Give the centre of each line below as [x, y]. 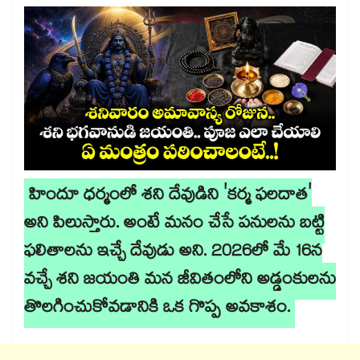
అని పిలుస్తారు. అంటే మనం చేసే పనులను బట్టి [174, 225]
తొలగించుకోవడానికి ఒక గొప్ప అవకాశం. [157, 310]
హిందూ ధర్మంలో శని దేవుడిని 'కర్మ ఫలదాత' [170, 197]
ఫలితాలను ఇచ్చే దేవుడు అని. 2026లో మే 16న [173, 254]
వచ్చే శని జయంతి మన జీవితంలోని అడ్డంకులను [180, 282]
